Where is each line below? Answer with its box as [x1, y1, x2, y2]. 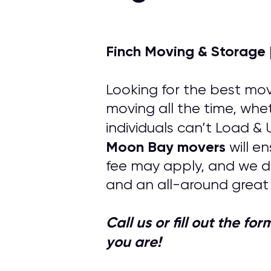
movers [177, 138, 226, 155]
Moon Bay [106, 138, 174, 155]
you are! [106, 233, 161, 250]
